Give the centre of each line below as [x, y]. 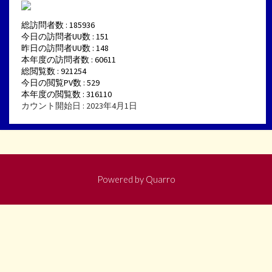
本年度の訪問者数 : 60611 [69, 59]
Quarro [160, 179]
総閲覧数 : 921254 [54, 71]
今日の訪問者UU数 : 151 [65, 36]
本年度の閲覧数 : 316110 [66, 94]
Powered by [121, 179]
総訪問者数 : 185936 [58, 25]
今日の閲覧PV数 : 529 [60, 82]
